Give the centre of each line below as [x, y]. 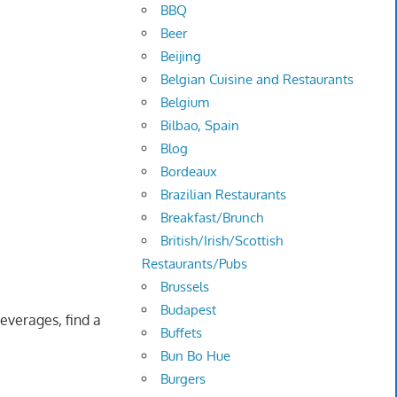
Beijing [181, 57]
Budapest [189, 310]
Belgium [185, 103]
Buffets [182, 333]
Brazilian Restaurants [224, 195]
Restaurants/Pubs [195, 264]
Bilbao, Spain [200, 126]
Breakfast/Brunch [212, 218]
